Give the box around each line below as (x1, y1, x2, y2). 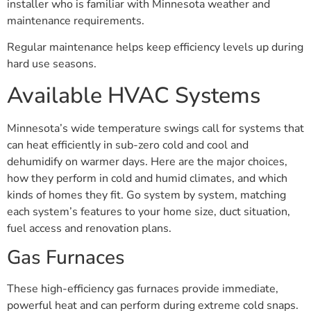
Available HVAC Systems (7, 80, 260, 110)
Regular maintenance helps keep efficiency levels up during (7, 40, 303, 56)
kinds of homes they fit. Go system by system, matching (7, 187, 286, 203)
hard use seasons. (7, 56, 96, 72)
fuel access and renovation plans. (7, 220, 171, 236)
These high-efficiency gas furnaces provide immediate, (7, 281, 278, 297)
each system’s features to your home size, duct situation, (7, 203, 290, 219)
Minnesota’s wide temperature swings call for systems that (7, 120, 304, 136)
